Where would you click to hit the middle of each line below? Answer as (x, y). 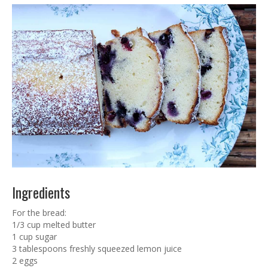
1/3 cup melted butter (54, 224)
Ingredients (41, 192)
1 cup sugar (34, 236)
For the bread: (39, 212)
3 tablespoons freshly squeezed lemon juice (97, 248)
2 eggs (25, 260)
